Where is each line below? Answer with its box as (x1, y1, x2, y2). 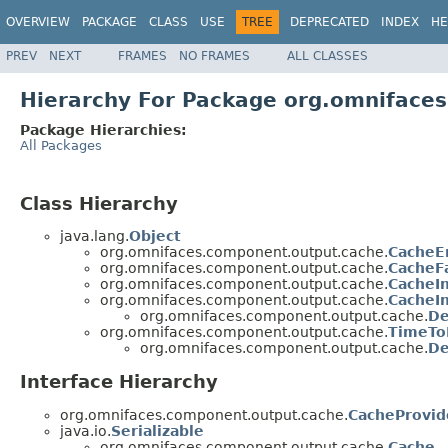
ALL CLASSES (287, 48, 368, 63)
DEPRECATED (290, 15, 369, 29)
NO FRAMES (179, 48, 250, 63)
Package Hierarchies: (20, 121, 187, 138)
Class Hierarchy (20, 192, 178, 214)
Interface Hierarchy (20, 371, 218, 393)
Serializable (111, 423, 204, 440)
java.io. (60, 423, 111, 440)
